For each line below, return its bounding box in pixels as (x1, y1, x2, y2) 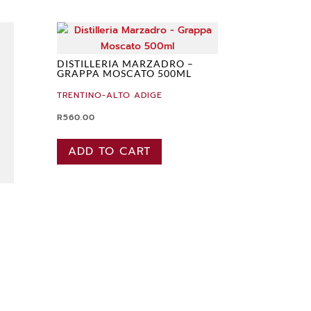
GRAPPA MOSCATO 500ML (56, 67, 192, 79)
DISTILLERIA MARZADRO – (56, 57, 194, 69)
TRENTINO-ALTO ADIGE (56, 88, 162, 101)
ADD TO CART (67, 142, 151, 160)
